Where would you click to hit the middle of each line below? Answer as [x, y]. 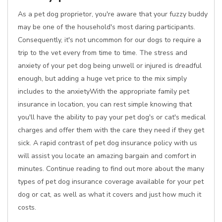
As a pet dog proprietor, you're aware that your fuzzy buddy [113, 14]
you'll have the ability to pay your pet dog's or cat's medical [112, 117]
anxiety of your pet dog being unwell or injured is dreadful [110, 66]
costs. [27, 207]
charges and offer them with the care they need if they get [111, 130]
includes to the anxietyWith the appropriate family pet [104, 91]
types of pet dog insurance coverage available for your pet [111, 182]
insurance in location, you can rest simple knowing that [105, 104]
